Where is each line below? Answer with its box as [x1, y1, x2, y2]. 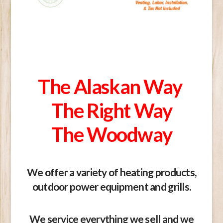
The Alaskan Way [38, 74, 185, 99]
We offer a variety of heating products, [26, 165, 197, 178]
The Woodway [51, 122, 172, 146]
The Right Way [51, 98, 172, 122]
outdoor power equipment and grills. [32, 180, 191, 193]
